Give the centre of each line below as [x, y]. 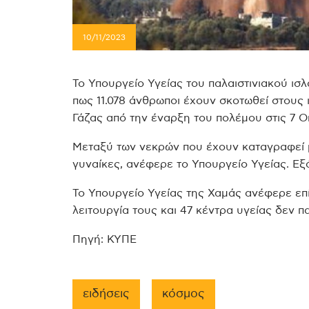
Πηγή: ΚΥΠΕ [104, 239]
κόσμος [183, 293]
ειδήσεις [106, 293]
